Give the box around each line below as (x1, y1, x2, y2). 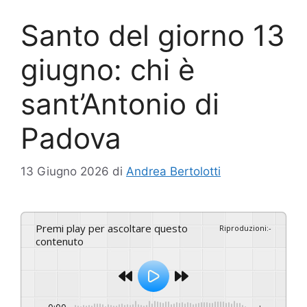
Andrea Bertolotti (126, 164, 221, 179)
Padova (21, 120, 121, 156)
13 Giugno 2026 (21, 164, 109, 179)
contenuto (36, 234, 84, 249)
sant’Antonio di (21, 86, 219, 121)
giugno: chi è (21, 51, 195, 87)
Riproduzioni (219, 223, 267, 234)
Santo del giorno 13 (21, 17, 285, 53)
